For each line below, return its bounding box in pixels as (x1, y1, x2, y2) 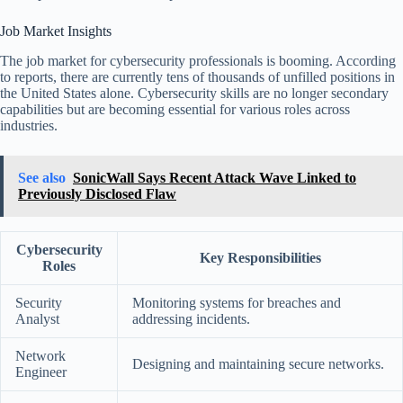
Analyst (15, 311, 59, 327)
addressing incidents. (132, 311, 250, 327)
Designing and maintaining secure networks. (132, 356, 384, 372)
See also (18, 170, 66, 186)
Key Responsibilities (199, 250, 321, 266)
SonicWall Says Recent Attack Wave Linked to (73, 170, 356, 186)
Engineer (15, 364, 67, 381)
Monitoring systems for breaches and (132, 295, 341, 311)
